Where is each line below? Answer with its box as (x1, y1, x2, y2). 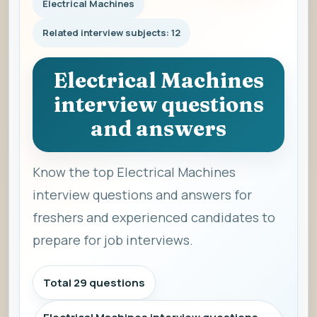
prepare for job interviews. (33, 231, 193, 248)
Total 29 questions (43, 275, 145, 290)
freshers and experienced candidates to (33, 209, 275, 226)
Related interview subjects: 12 (42, 26, 180, 39)
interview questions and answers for (33, 186, 252, 203)
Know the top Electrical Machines (33, 163, 236, 180)
